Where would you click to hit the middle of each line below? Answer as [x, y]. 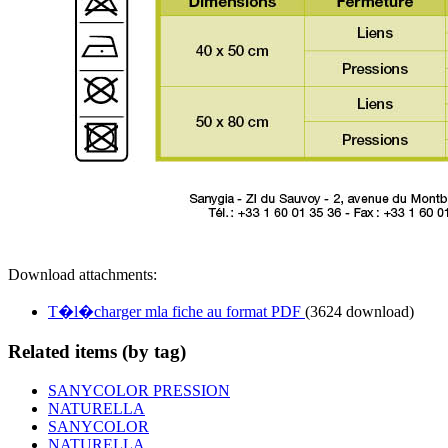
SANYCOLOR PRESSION [139, 390]
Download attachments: [82, 275]
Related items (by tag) [97, 352]
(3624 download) [359, 312]
